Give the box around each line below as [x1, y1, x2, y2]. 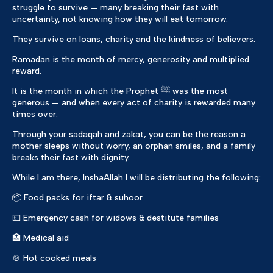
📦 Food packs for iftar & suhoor [12, 193, 143, 204]
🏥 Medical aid [12, 233, 69, 244]
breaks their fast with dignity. [12, 152, 130, 163]
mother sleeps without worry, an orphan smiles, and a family [12, 141, 255, 152]
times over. [12, 109, 58, 120]
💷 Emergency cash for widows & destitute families [12, 213, 219, 224]
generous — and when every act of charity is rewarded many [12, 97, 255, 108]
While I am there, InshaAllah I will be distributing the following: [12, 172, 261, 183]
